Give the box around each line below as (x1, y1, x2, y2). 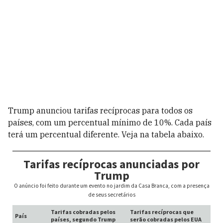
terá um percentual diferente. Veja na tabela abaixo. (8, 129, 204, 139)
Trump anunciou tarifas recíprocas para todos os (8, 106, 193, 115)
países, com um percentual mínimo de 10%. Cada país (8, 117, 212, 127)
